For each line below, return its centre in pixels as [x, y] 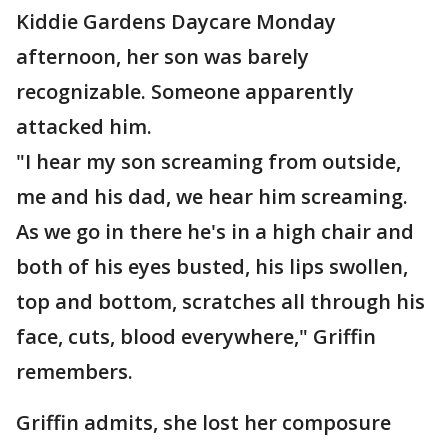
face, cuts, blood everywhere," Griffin [196, 336]
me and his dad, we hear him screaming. [212, 196]
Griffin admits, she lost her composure [203, 422]
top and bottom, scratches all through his [220, 301]
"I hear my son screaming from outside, [208, 161]
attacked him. [84, 126]
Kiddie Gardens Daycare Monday [176, 21]
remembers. [74, 371]
